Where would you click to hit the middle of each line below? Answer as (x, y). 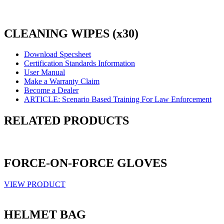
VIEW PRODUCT (35, 184)
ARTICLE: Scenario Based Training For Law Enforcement (118, 99)
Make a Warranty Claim (62, 81)
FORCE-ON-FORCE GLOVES (85, 163)
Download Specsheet (57, 54)
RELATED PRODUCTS (66, 121)
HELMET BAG (45, 214)
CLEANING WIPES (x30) (71, 33)
